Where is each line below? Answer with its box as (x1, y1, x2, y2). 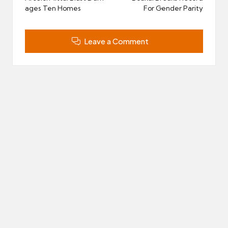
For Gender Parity (144, 4, 203, 13)
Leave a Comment (83, 36, 149, 46)
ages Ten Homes (25, 4, 82, 13)
